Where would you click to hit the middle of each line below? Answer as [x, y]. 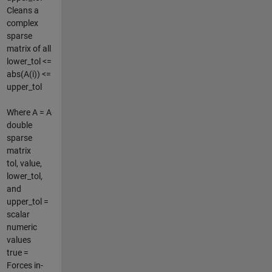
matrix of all [29, 48]
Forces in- [25, 265]
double [19, 125]
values [19, 240]
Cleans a [22, 10]
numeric [22, 227]
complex [22, 23]
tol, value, [24, 163]
